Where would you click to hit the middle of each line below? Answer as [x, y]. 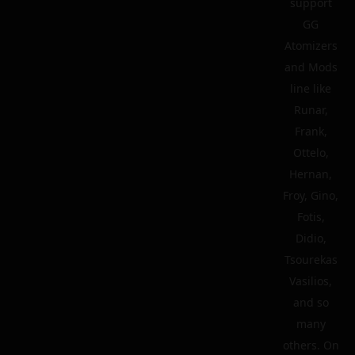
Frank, [311, 131]
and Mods [311, 67]
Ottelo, [311, 153]
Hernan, [311, 174]
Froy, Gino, [311, 195]
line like [311, 88]
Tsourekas [311, 260]
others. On [311, 345]
